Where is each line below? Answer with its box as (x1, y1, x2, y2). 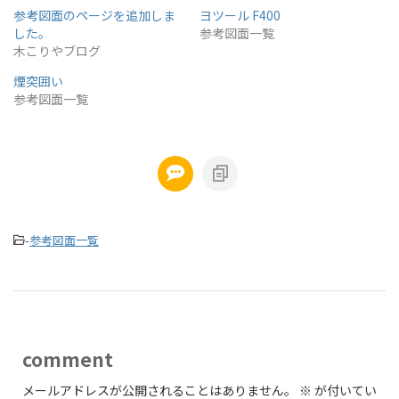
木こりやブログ (13, 42, 101, 61)
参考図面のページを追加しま (13, 6, 175, 25)
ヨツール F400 (199, 6, 281, 25)
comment (22, 346, 113, 373)
